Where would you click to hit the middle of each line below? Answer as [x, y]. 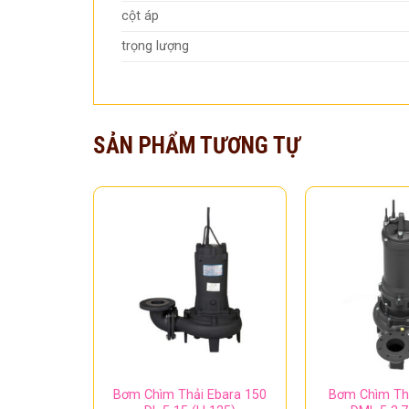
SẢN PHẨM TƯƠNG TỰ [197, 146]
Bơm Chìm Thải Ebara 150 [190, 394]
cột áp [140, 16]
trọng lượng [155, 47]
